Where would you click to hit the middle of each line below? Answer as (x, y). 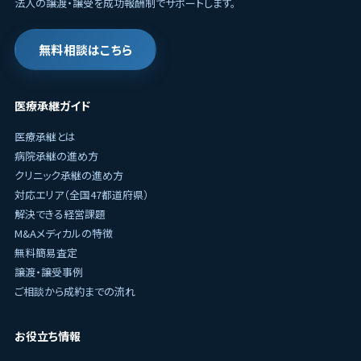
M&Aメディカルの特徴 (63, 233)
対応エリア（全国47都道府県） (81, 195)
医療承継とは (45, 137)
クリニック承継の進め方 (68, 175)
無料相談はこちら (85, 50)
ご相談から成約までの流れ (75, 291)
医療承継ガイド (52, 106)
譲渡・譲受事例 (48, 272)
